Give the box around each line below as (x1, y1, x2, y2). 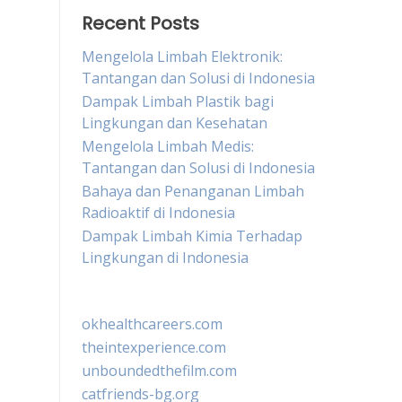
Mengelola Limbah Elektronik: (82, 47, 283, 66)
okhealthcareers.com (82, 314, 223, 334)
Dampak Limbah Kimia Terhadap (82, 226, 302, 246)
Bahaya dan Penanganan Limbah (82, 181, 304, 201)
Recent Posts (82, 11, 199, 36)
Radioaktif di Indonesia (82, 203, 235, 223)
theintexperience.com (82, 337, 226, 357)
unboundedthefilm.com (82, 361, 237, 380)
